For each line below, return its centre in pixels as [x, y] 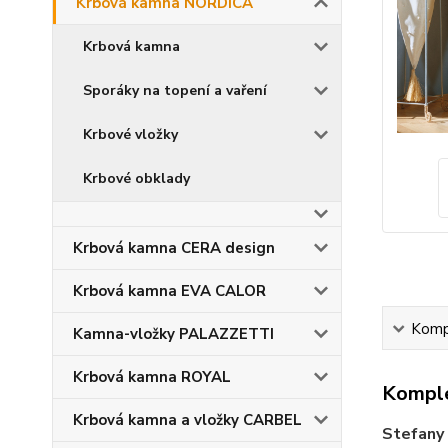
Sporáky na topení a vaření [175, 90]
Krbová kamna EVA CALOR [169, 291]
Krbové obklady [136, 178]
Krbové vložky [130, 134]
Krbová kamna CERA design [174, 248]
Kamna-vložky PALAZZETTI [173, 334]
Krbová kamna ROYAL [152, 377]
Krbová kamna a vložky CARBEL [187, 420]
